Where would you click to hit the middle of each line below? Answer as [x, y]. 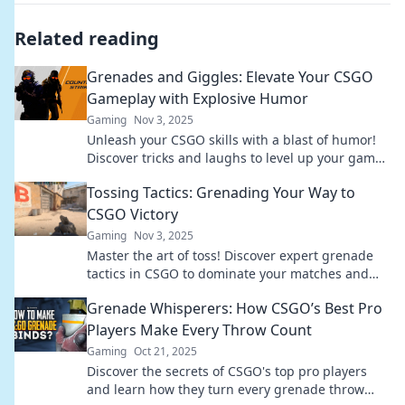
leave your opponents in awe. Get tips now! [217, 292]
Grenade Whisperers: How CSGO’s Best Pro [235, 308]
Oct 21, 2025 [165, 351]
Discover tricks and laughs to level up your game [235, 158]
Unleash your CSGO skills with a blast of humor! [231, 140]
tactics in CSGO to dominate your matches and [228, 273]
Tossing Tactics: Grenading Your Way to [221, 193]
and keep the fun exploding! [173, 176]
